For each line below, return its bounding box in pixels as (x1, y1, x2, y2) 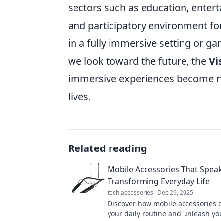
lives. (68, 90, 91, 103)
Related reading (68, 142, 147, 155)
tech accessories (108, 188, 153, 197)
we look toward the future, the (68, 54, 209, 68)
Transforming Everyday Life (108, 176, 210, 186)
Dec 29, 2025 (157, 188, 193, 197)
